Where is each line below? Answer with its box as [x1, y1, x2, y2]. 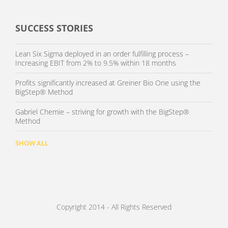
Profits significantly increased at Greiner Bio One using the [15, 78, 201, 88]
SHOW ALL [15, 138, 48, 148]
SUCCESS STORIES [15, 22, 93, 34]
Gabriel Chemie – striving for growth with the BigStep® [15, 107, 189, 117]
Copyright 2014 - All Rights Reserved [56, 202, 172, 212]
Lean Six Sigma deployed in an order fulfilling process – [15, 49, 189, 59]
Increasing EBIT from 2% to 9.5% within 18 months [15, 58, 176, 68]
